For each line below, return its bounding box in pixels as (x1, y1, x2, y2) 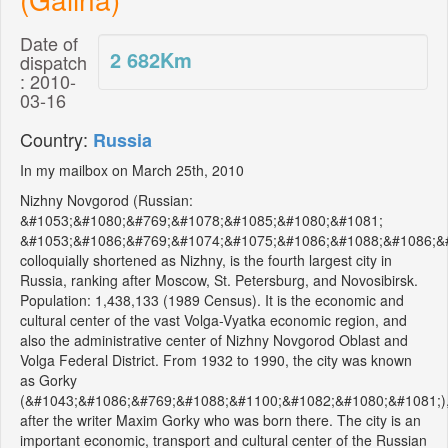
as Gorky (20, 370, 77, 391)
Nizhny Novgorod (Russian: (20, 190, 193, 211)
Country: (20, 126, 93, 153)
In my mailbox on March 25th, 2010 (20, 160, 244, 181)
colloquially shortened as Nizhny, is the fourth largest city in (20, 250, 392, 271)
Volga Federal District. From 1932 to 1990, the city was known (20, 350, 412, 371)
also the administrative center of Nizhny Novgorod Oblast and (20, 330, 408, 351)
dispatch (20, 49, 87, 76)
